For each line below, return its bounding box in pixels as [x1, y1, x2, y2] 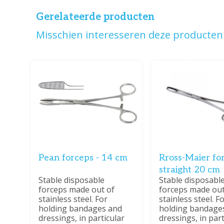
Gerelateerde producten [36, 11, 154, 23]
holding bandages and [38, 202, 122, 214]
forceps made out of [38, 183, 114, 195]
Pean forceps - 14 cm [38, 152, 127, 163]
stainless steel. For [38, 193, 107, 204]
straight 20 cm [159, 164, 220, 175]
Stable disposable [38, 174, 104, 185]
